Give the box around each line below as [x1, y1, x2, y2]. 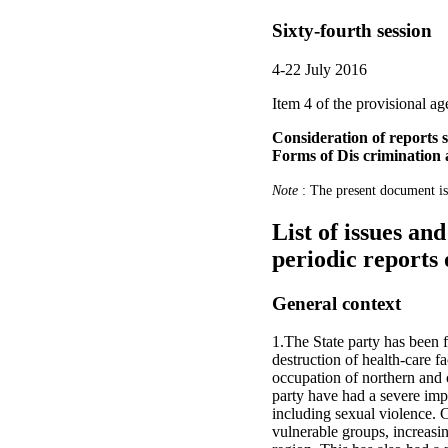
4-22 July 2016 [272, 60, 367, 78]
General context [272, 292, 401, 314]
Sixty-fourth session [272, 20, 432, 41]
